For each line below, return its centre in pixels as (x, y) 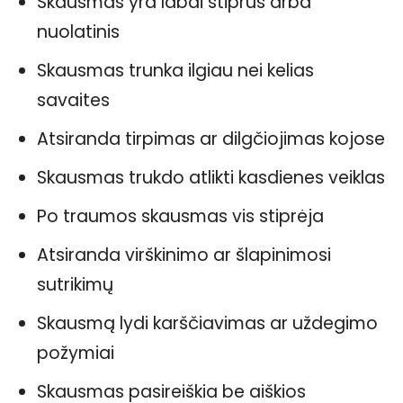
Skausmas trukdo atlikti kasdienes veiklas (211, 178)
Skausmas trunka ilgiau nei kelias (175, 71)
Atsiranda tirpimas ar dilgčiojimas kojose (211, 139)
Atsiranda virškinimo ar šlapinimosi (184, 255)
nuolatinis (78, 32)
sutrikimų (75, 285)
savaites (73, 101)
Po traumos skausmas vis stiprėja (180, 217)
